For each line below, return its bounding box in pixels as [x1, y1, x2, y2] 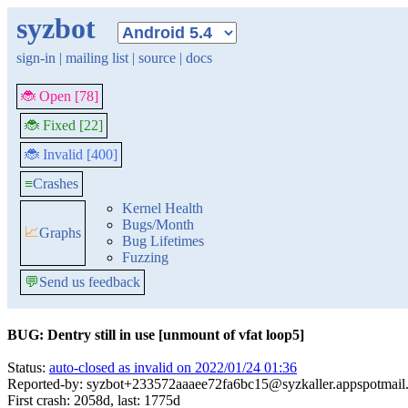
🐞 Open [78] [21, 88, 98, 104]
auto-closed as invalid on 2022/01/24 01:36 [49, 360, 297, 375]
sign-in [16, 50, 56, 66]
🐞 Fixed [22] [25, 117, 103, 133]
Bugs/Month [122, 217, 194, 232]
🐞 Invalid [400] [25, 147, 117, 162]
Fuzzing [122, 250, 168, 265]
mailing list [66, 50, 128, 66]
